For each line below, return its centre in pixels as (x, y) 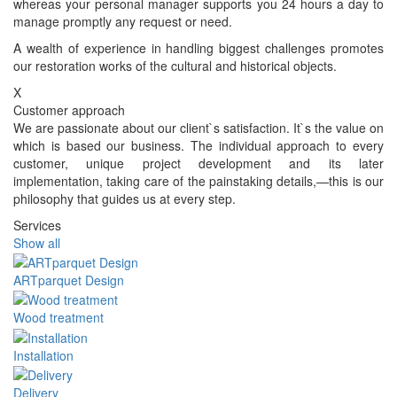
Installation (43, 355)
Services (37, 225)
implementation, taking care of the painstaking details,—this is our (198, 180)
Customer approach (69, 109)
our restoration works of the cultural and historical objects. (175, 65)
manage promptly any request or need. (123, 21)
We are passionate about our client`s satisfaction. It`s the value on (198, 127)
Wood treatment (58, 318)
